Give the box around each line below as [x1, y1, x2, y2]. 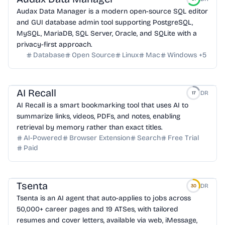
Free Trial [168, 134, 199, 142]
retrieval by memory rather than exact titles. [17, 123, 162, 132]
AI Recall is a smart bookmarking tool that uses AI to [17, 101, 188, 109]
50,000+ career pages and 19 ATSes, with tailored [17, 205, 178, 213]
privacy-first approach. [17, 40, 92, 49]
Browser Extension [69, 134, 130, 142]
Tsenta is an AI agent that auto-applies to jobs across [17, 194, 191, 202]
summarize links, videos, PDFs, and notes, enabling [17, 112, 180, 121]
